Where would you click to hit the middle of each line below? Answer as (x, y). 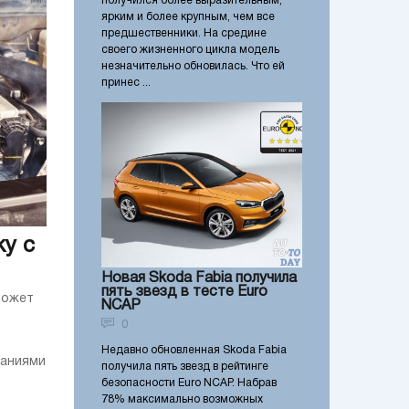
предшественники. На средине (184, 34)
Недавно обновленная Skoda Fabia (194, 351)
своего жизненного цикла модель (190, 50)
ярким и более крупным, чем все (188, 17)
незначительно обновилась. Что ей (193, 67)
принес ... (126, 83)
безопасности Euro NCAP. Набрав (189, 383)
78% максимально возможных (182, 400)
